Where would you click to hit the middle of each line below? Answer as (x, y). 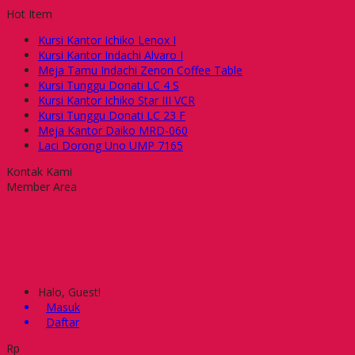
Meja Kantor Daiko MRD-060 (113, 130)
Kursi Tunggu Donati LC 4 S (109, 85)
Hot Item (29, 14)
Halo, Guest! (69, 292)
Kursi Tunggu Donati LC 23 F (112, 115)
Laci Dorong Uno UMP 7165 (111, 145)
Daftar (63, 322)
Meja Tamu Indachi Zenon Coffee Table (140, 70)
